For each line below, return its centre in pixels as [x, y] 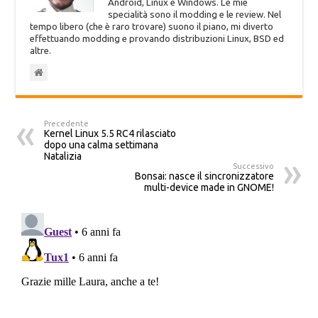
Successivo [253, 166]
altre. [41, 51]
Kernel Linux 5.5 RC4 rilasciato [110, 134]
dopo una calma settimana [102, 145]
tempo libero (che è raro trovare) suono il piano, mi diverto [152, 27]
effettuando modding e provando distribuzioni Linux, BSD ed [157, 39]
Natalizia [63, 157]
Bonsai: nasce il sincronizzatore [204, 176]
